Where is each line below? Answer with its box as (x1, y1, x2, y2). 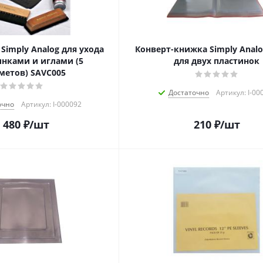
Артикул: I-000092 (21, 99, 82, 110)
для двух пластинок (174, 55, 259, 67)
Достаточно (168, 87, 209, 98)
